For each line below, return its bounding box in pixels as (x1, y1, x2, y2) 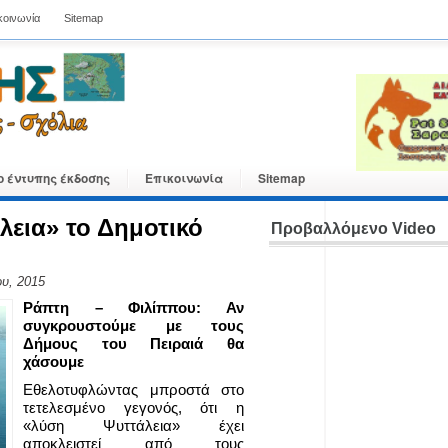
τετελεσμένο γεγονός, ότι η (23, 399, 244, 416)
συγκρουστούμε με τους (23, 317, 244, 334)
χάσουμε (23, 353, 84, 370)
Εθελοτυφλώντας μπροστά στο (23, 381, 244, 398)
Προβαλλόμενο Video (271, 220, 436, 237)
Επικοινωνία (145, 169, 223, 187)
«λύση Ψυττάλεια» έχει (23, 417, 244, 434)
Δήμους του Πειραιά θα (23, 335, 244, 352)
